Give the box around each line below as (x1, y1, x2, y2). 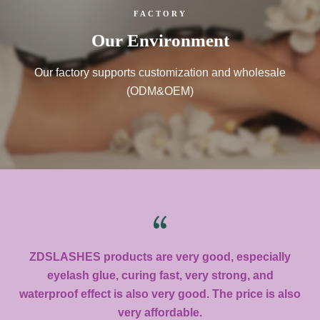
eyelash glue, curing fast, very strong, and (46, 269, 274, 282)
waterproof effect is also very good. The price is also (19, 288, 301, 301)
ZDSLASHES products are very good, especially (29, 251, 291, 264)
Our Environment (91, 31, 229, 51)
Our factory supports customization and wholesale (34, 66, 286, 79)
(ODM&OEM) (126, 84, 194, 98)
